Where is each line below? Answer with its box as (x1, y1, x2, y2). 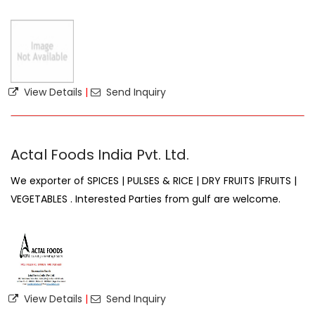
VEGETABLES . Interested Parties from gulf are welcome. (11, 192, 281, 207)
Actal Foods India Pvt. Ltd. (11, 145, 189, 165)
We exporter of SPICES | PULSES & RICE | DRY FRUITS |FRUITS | (11, 174, 297, 188)
